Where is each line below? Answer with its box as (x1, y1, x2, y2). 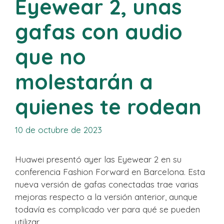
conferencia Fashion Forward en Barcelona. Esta (15, 166, 205, 177)
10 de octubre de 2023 (15, 124, 102, 135)
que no (15, 43, 86, 70)
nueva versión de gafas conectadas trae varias (15, 179, 198, 189)
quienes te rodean (15, 93, 201, 120)
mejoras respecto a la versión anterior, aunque (15, 191, 197, 202)
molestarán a (15, 68, 153, 95)
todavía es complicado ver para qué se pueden (15, 204, 200, 214)
